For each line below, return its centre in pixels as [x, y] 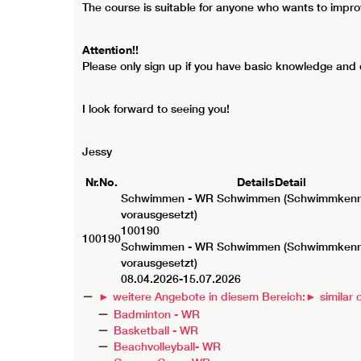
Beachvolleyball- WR [168, 346]
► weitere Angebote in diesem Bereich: [201, 297]
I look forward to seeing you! [156, 108]
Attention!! [110, 49]
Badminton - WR [157, 314]
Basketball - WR [156, 330]
